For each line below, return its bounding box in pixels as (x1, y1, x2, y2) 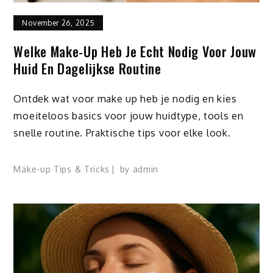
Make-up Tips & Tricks (13, 164, 110, 175)
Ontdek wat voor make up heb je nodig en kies (13, 93, 237, 105)
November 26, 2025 (22, 18, 95, 27)
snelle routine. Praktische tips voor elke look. (13, 127, 231, 140)
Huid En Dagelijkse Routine (13, 58, 161, 78)
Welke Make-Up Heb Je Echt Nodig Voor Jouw (13, 41, 257, 61)
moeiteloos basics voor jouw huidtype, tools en (13, 110, 244, 122)
